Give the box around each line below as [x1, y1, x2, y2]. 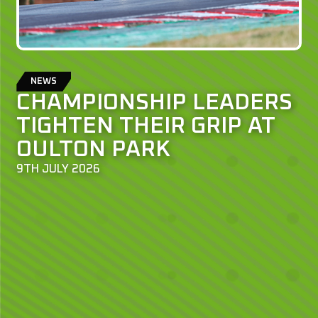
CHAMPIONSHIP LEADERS [16, 91, 293, 114]
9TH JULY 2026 [16, 163, 101, 175]
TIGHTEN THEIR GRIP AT [16, 114, 276, 138]
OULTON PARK [16, 138, 171, 161]
